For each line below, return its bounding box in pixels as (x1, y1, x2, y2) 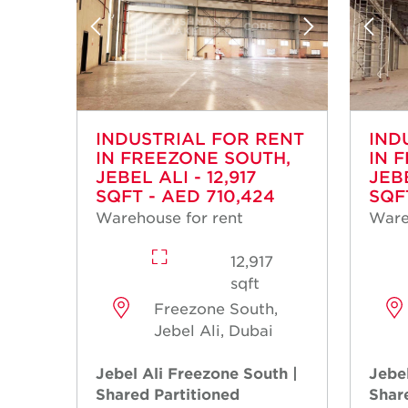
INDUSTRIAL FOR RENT (96, 127, 304, 148)
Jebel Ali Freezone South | (96, 362, 298, 382)
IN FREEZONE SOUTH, (96, 147, 291, 168)
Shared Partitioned (96, 383, 240, 403)
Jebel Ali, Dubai (153, 320, 273, 339)
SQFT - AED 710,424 (96, 185, 275, 206)
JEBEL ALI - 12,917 (96, 166, 257, 187)
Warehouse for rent (96, 207, 243, 226)
